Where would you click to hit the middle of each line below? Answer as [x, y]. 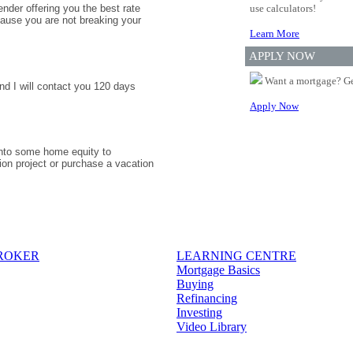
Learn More [275, 33]
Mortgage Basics [218, 269]
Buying [195, 284]
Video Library [212, 326]
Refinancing [207, 298]
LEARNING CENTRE [236, 255]
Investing [199, 312]
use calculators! [283, 8]
